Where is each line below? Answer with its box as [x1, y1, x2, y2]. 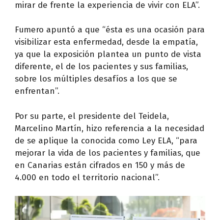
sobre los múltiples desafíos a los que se [15, 74, 177, 84]
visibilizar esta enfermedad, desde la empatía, [15, 37, 198, 48]
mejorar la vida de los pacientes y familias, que [15, 147, 200, 158]
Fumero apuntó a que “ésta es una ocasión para [15, 25, 205, 35]
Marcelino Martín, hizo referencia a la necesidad [15, 123, 204, 134]
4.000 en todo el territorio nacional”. [15, 172, 160, 183]
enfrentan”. [15, 86, 59, 97]
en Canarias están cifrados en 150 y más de [15, 160, 185, 170]
